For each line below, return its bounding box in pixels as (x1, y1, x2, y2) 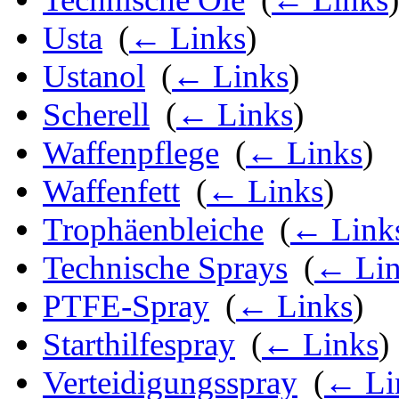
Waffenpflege (43, 134, 219, 172)
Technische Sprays (43, 249, 288, 287)
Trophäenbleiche (43, 211, 264, 248)
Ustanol (43, 58, 145, 95)
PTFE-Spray (43, 288, 209, 325)
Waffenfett (43, 173, 180, 210)
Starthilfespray (43, 326, 235, 363)
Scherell (43, 96, 150, 134)
